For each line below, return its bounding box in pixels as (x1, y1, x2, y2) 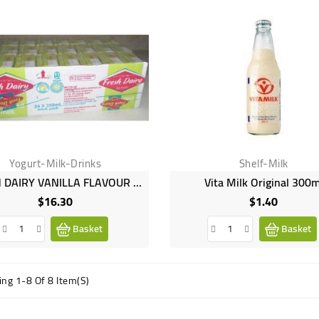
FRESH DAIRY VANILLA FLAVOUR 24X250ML (132, 172, 142, 194)
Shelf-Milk (239, 153, 288, 174)
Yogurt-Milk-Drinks (9, 153, 102, 174)
